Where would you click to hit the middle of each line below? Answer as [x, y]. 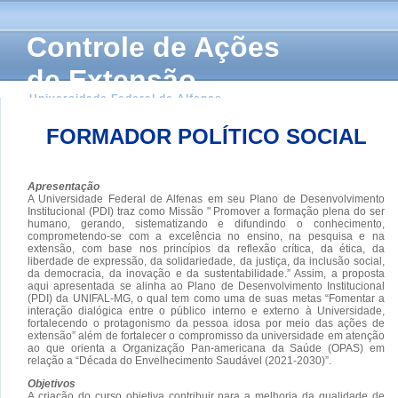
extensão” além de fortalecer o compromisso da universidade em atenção [206, 335]
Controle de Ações [153, 47]
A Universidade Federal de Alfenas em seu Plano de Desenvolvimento [206, 199]
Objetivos [52, 383]
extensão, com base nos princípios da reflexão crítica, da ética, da [206, 248]
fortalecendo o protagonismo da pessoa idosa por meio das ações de [206, 323]
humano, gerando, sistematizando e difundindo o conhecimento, [206, 223]
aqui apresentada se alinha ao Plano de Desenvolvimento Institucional [206, 286]
